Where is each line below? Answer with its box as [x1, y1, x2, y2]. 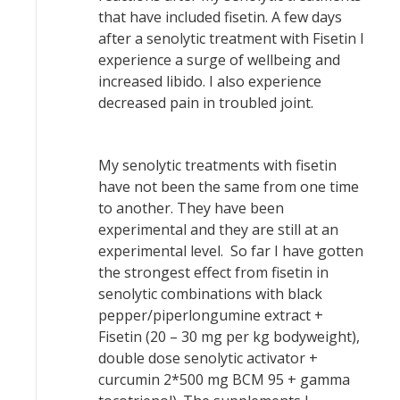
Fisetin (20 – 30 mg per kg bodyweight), [98, 327, 360, 346]
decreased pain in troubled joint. [98, 93, 313, 112]
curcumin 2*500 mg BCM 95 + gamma [98, 370, 350, 389]
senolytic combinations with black [98, 284, 322, 304]
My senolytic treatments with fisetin [98, 155, 337, 175]
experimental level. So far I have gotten [98, 241, 363, 261]
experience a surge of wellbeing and [98, 50, 340, 70]
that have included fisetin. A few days [98, 7, 342, 27]
